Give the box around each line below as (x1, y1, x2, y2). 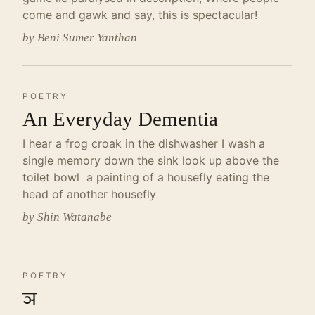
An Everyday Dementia (22, 108, 218, 130)
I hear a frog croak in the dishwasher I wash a (22, 136, 265, 150)
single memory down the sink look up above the (22, 153, 279, 167)
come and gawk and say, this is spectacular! (22, 8, 257, 22)
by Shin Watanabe (22, 210, 112, 224)
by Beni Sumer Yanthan (22, 31, 137, 44)
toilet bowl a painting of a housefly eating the (22, 170, 269, 184)
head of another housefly (22, 187, 156, 201)
